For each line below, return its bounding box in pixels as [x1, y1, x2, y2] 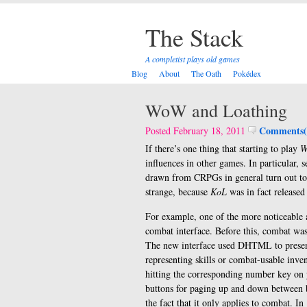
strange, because [145, 185, 210, 198]
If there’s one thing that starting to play [145, 142, 300, 155]
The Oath [191, 68, 221, 79]
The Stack [145, 21, 243, 53]
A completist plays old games [145, 53, 240, 64]
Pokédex [233, 68, 261, 79]
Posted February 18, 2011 [145, 124, 248, 137]
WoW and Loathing [145, 99, 287, 122]
